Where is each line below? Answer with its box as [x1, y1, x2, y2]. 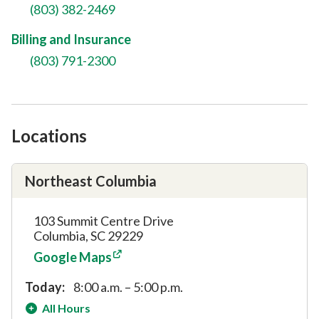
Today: [25, 278, 65, 295]
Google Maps [33, 249, 112, 265]
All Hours [42, 300, 90, 315]
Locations [11, 125, 87, 146]
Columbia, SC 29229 [33, 227, 143, 244]
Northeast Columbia [25, 172, 157, 189]
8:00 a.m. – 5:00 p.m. [73, 278, 183, 295]
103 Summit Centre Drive [33, 212, 174, 229]
